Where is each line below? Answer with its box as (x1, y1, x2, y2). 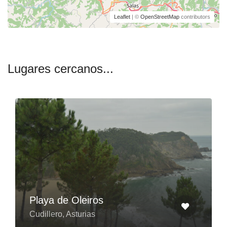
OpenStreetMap (140, 13, 179, 20)
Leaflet (114, 13, 130, 20)
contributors (179, 13, 210, 20)
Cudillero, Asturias (29, 209, 95, 218)
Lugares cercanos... (8, 61, 113, 75)
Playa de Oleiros (29, 194, 103, 206)
